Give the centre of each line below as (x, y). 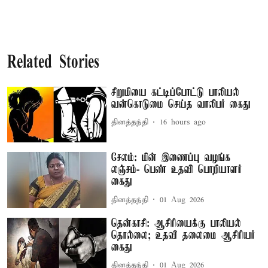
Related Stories (53, 63)
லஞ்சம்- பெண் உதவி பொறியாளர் (177, 170)
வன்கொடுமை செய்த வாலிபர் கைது (181, 104)
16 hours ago (183, 122)
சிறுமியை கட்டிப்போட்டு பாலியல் (176, 92)
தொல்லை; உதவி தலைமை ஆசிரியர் (183, 235)
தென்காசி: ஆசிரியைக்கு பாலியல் (176, 223)
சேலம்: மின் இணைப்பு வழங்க (171, 158)
